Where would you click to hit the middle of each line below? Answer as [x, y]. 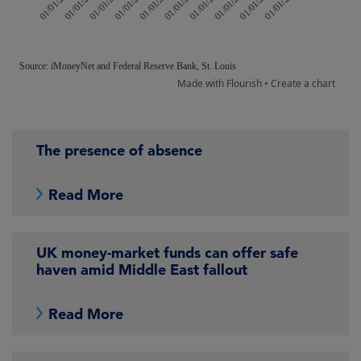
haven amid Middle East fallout [142, 270]
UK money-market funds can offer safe [167, 253]
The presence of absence [119, 150]
